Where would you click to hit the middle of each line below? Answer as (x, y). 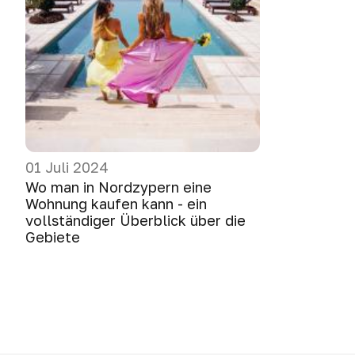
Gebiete (53, 237)
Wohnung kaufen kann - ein (116, 204)
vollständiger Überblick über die (136, 220)
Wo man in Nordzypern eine (118, 187)
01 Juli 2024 (67, 167)
